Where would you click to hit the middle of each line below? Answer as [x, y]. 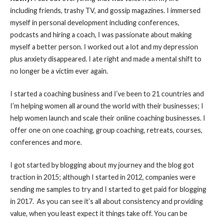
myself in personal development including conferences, [94, 23]
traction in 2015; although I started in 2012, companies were [103, 177]
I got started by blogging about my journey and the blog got [102, 165]
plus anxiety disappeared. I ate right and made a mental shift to [106, 59]
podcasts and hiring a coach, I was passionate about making [101, 35]
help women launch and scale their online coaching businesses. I [108, 118]
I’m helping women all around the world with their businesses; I [107, 106]
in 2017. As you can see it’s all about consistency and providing [106, 201]
